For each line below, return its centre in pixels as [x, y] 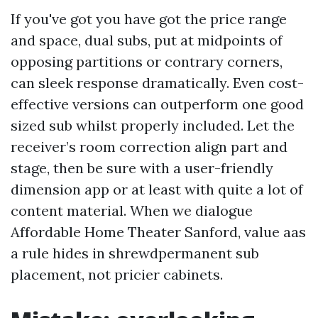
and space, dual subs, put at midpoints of [147, 40]
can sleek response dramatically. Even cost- [157, 83]
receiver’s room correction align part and [149, 147]
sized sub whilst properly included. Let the [153, 125]
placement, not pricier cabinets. [117, 274]
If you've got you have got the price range [149, 19]
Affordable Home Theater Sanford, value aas [158, 232]
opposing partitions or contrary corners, [147, 61]
